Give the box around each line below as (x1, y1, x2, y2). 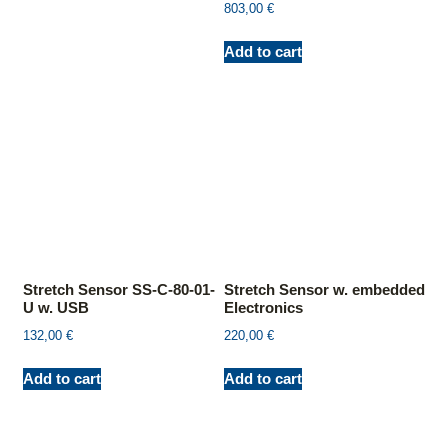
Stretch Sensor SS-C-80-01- (23, 281, 215, 299)
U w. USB (23, 299, 89, 317)
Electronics (224, 299, 303, 317)
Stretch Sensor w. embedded (224, 281, 425, 299)
